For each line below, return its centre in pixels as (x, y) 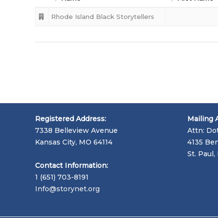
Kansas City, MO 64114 (74, 142)
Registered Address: (71, 118)
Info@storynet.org (67, 189)
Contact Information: (72, 166)
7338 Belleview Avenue (76, 130)
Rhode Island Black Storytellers (103, 17)
